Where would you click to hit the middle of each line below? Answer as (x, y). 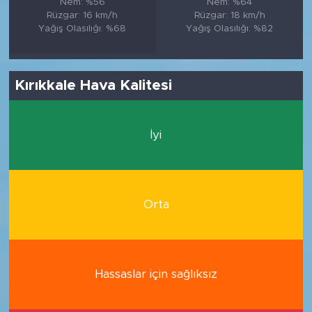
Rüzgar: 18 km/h (229, 15)
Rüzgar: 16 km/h (83, 15)
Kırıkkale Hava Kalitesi (94, 86)
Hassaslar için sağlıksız (156, 274)
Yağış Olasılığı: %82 (230, 28)
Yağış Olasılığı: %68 (83, 28)
